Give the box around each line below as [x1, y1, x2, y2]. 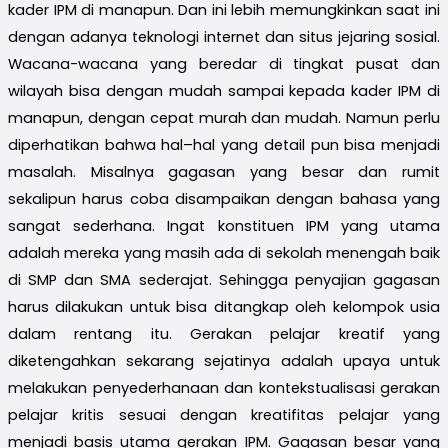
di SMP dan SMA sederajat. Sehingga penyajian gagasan [8, 269, 440, 290]
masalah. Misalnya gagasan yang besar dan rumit [8, 161, 440, 182]
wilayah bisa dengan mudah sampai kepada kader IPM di [8, 80, 440, 101]
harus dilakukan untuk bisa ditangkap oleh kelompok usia [8, 296, 440, 317]
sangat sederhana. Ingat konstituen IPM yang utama [8, 215, 440, 236]
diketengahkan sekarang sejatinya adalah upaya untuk [8, 350, 440, 371]
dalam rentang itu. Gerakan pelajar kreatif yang [8, 323, 440, 344]
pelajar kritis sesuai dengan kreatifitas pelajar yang [8, 404, 440, 425]
